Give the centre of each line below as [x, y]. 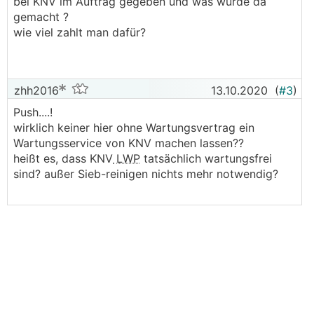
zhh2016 [35, 90]
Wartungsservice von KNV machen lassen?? [129, 143]
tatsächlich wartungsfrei [206, 158]
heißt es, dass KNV [63, 158]
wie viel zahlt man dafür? [81, 32]
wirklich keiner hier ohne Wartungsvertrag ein [134, 128]
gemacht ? [43, 17]
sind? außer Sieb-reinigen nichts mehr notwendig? [148, 174]
